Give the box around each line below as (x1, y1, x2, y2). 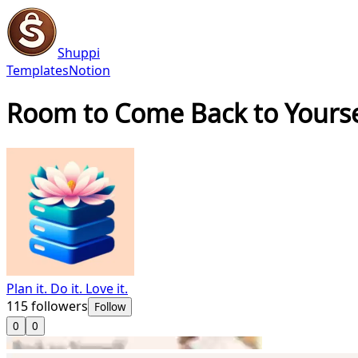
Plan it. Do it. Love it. (6, 279, 128, 297)
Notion (69, 62, 110, 79)
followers (28, 296, 88, 315)
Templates (6, 62, 69, 79)
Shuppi (58, 44, 100, 62)
